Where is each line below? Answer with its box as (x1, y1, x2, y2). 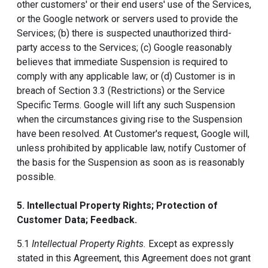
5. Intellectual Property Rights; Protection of (17, 200, 218, 211)
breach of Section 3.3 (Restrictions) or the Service (17, 85, 225, 96)
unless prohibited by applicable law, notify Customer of (17, 142, 246, 154)
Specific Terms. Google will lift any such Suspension (17, 99, 235, 111)
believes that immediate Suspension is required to (17, 56, 228, 68)
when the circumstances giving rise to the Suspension (17, 114, 242, 125)
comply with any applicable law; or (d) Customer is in (17, 71, 235, 82)
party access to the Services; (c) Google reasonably (17, 42, 232, 53)
